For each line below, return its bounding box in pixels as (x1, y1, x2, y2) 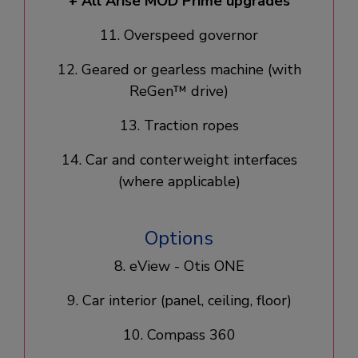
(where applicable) (117, 171, 241, 191)
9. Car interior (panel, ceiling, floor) (66, 290, 292, 310)
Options (145, 225, 213, 251)
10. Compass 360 (122, 324, 236, 344)
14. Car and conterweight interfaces (61, 149, 297, 169)
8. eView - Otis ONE (113, 256, 245, 276)
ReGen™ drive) (129, 81, 229, 101)
